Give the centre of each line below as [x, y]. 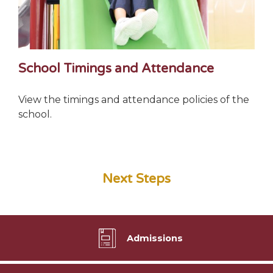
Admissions [155, 238]
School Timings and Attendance [116, 68]
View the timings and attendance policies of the [134, 100]
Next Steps [136, 179]
